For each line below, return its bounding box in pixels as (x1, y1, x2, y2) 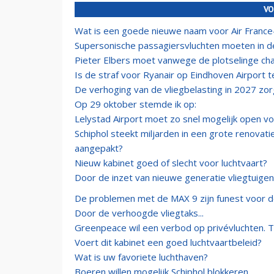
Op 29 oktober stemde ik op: (75, 98, 196, 110)
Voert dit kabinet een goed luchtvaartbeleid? (75, 236, 262, 248)
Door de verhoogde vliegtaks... (75, 207, 204, 219)
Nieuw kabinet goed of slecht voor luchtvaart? (75, 157, 267, 169)
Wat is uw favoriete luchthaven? (75, 251, 208, 263)
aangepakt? (75, 142, 123, 154)
